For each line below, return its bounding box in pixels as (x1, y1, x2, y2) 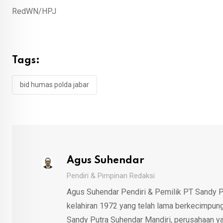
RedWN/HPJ (12, 6, 56, 16)
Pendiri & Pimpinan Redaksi (66, 171, 155, 181)
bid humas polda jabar (20, 81, 89, 89)
